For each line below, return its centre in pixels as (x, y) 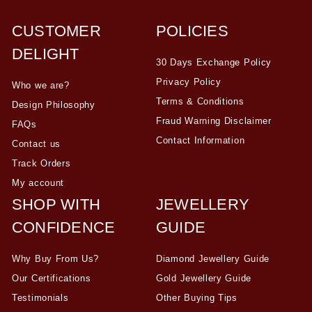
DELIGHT (46, 54)
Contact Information (201, 140)
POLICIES (192, 31)
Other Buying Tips (197, 297)
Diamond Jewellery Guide (213, 258)
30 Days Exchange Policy (214, 62)
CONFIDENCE (64, 227)
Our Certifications (52, 278)
